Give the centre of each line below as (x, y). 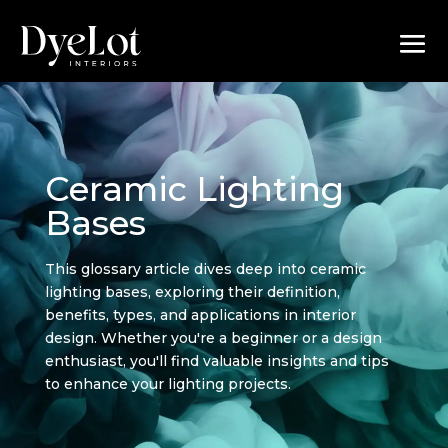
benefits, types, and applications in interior (200, 314)
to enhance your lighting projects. (167, 383)
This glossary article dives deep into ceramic (205, 268)
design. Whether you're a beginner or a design (213, 337)
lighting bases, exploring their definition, (192, 291)
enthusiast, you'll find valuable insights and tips (216, 360)
